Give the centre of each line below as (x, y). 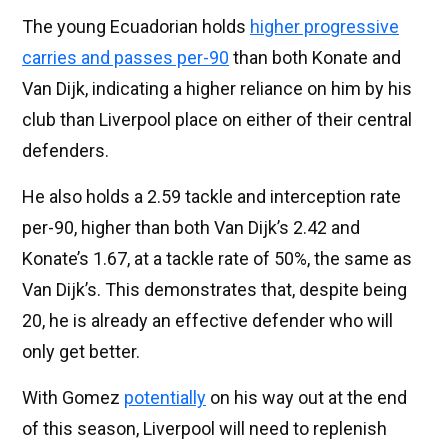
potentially (165, 398)
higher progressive (324, 27)
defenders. (65, 151)
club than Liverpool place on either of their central (217, 120)
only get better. (81, 352)
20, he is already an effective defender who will (207, 321)
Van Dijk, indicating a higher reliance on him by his (217, 89)
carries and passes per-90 (125, 58)
